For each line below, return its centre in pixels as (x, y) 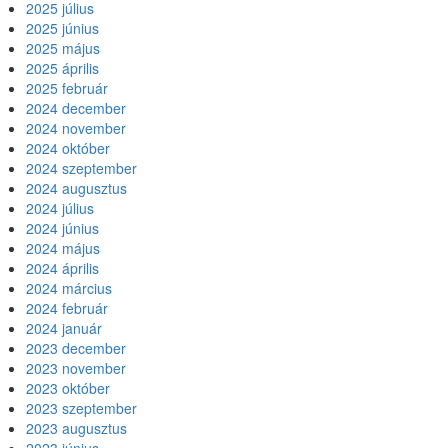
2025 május (63, 48)
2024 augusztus (76, 188)
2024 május (63, 248)
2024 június (62, 228)
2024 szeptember (81, 168)
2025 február (67, 88)
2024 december (76, 108)
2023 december (76, 348)
